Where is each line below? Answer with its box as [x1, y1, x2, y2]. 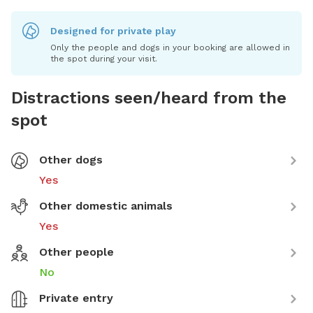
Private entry [39, 291, 113, 305]
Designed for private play [50, 24, 176, 36]
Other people [39, 245, 114, 259]
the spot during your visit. [50, 53, 157, 64]
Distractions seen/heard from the [11, 87, 286, 108]
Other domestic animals [39, 198, 173, 212]
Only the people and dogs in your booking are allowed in [50, 42, 290, 52]
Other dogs [39, 152, 103, 166]
